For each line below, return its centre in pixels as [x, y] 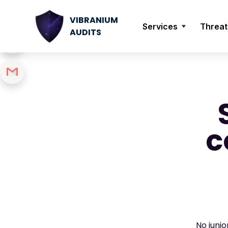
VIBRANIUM [94, 20]
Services [160, 26]
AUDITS [86, 32]
